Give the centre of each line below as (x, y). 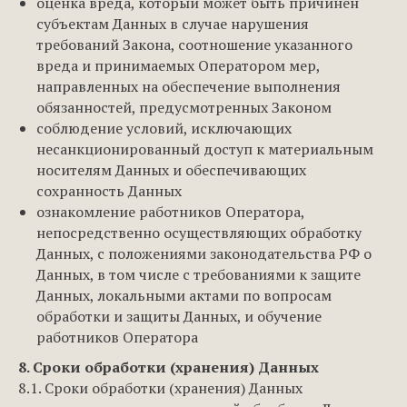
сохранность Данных (109, 191)
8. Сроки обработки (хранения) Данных (169, 367)
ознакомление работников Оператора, (170, 212)
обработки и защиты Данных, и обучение (179, 316)
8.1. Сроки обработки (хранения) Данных (160, 388)
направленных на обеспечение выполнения (189, 86)
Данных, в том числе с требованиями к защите (199, 274)
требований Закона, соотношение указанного (194, 45)
